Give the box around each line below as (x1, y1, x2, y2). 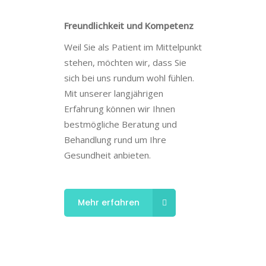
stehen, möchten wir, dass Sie (64, 56, 186, 68)
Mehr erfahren (78, 197, 140, 208)
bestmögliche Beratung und (64, 118, 177, 130)
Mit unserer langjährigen (64, 87, 163, 99)
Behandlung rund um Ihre (64, 134, 166, 145)
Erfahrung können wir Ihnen (64, 103, 175, 115)
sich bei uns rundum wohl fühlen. (64, 72, 194, 84)
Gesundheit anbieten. (64, 149, 151, 161)
